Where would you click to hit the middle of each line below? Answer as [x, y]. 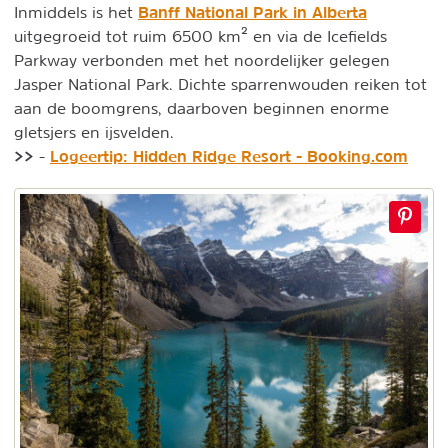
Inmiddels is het [76, 11]
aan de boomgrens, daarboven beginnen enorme [201, 107]
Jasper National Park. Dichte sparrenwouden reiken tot [220, 83]
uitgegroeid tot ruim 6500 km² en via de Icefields [200, 35]
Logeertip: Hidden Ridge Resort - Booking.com [229, 155]
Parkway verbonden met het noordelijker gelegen [202, 59]
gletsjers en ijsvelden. [96, 131]
